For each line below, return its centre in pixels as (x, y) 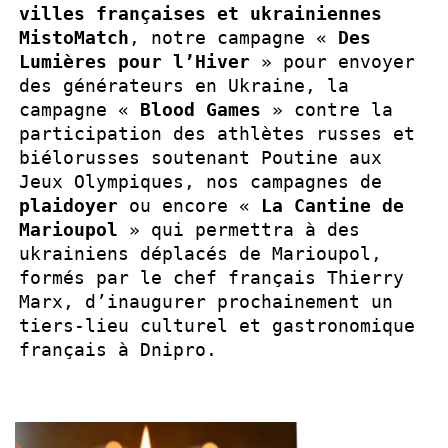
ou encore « (189, 205)
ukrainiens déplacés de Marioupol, (200, 253)
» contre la (327, 109)
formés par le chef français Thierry (211, 277)
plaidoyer (68, 205)
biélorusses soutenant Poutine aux (200, 157)
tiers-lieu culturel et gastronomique (217, 325)
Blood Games (200, 109)
